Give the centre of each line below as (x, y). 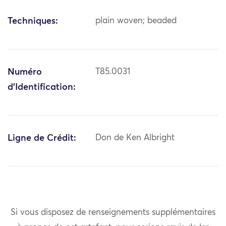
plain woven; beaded (136, 21)
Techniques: (33, 21)
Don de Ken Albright (135, 138)
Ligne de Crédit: (42, 138)
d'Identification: (42, 88)
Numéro (25, 72)
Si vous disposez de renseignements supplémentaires (113, 212)
